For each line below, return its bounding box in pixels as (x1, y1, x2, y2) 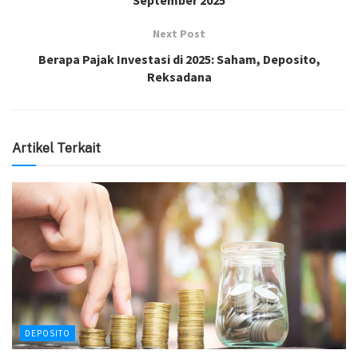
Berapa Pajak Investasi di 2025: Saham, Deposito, (38, 50, 320, 67)
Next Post (153, 26, 205, 41)
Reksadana (146, 68, 212, 85)
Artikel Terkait (12, 140, 101, 156)
